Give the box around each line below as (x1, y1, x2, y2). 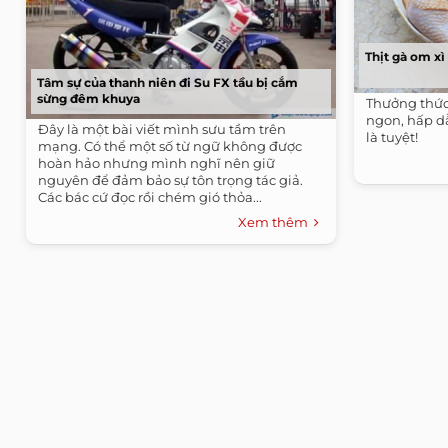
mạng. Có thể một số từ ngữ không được (38, 137, 302, 154)
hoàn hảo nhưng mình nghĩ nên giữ (38, 154, 275, 171)
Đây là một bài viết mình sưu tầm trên (38, 120, 286, 137)
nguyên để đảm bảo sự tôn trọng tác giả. (38, 171, 303, 188)
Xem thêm (238, 213, 314, 230)
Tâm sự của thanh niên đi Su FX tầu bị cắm (37, 74, 298, 90)
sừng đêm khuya (37, 90, 140, 106)
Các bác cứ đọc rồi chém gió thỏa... (38, 188, 262, 205)
